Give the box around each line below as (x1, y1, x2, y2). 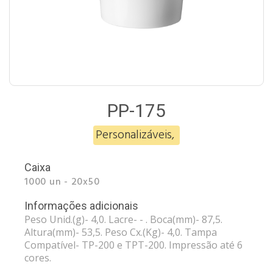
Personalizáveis (96, 126, 172, 145)
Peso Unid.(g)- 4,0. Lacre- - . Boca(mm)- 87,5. (24, 213, 222, 226)
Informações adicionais (24, 199, 138, 212)
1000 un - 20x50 (24, 174, 100, 190)
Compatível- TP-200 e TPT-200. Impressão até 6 (24, 238, 243, 252)
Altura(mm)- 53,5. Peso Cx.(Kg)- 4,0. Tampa (24, 225, 217, 239)
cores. (24, 251, 51, 264)
